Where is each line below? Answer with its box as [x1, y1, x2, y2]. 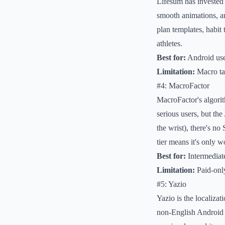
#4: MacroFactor [157, 81, 209, 90]
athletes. [157, 39, 182, 48]
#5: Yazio [157, 180, 186, 188]
